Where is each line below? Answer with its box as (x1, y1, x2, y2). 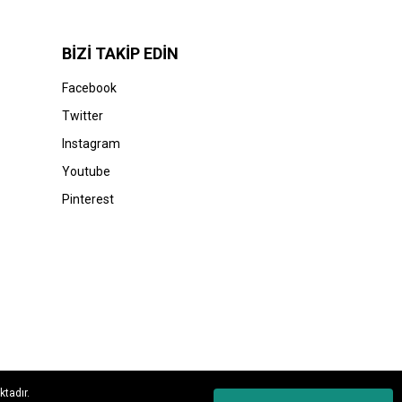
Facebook (61, 81, 117, 96)
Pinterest (61, 192, 114, 207)
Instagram (61, 136, 120, 152)
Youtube (61, 164, 110, 179)
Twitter (61, 109, 103, 124)
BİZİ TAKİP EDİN (61, 44, 179, 64)
